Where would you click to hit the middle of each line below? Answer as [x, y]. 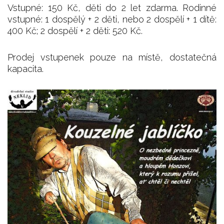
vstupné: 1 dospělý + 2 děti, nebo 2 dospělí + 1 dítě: [112, 19]
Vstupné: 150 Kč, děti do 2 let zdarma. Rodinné [112, 7]
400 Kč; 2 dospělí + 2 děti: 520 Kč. [75, 30]
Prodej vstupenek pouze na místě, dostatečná [112, 57]
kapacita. [25, 68]
